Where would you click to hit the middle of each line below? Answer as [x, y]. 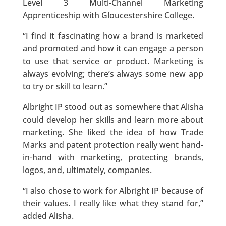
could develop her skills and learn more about [113, 120]
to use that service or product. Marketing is [113, 61]
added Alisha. [48, 216]
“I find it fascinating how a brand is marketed [113, 36]
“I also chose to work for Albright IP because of [113, 191]
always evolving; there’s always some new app [113, 74]
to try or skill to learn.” [65, 87]
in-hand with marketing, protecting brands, [113, 158]
